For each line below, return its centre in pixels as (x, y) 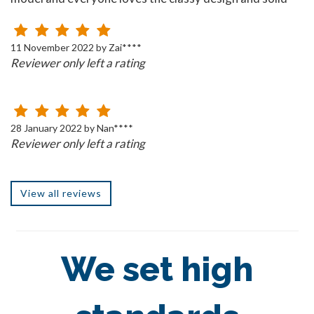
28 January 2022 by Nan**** (72, 128)
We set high (157, 269)
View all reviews (61, 193)
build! (25, 15)
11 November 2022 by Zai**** (76, 48)
